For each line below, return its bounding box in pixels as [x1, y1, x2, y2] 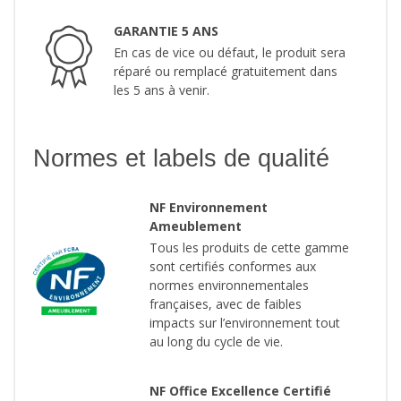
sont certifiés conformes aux [149, 258, 316, 276]
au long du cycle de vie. [149, 333, 283, 351]
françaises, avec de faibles [149, 295, 302, 313]
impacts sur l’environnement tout [149, 314, 340, 332]
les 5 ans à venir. [114, 81, 209, 99]
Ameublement [149, 218, 242, 235]
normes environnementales [149, 277, 309, 294]
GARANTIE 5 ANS [114, 22, 218, 40]
